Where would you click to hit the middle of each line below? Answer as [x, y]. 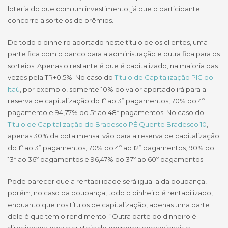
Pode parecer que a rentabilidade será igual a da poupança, [107, 181]
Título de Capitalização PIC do [164, 78]
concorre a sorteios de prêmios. [61, 21]
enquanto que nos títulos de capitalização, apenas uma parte [109, 205]
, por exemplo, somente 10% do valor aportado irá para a [113, 89]
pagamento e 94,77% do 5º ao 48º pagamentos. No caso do [106, 113]
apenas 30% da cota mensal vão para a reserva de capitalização [113, 136]
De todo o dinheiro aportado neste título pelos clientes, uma [108, 42]
